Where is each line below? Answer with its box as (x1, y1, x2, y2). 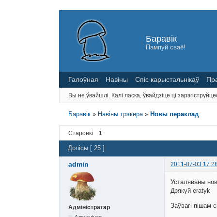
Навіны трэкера (98, 110, 143, 118)
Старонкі (68, 129, 93, 137)
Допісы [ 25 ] (68, 144, 105, 152)
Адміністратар (68, 203, 110, 211)
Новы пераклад (150, 110, 199, 118)
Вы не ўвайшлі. (68, 92, 110, 99)
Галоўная (68, 75, 98, 83)
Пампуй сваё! (146, 43, 186, 51)
